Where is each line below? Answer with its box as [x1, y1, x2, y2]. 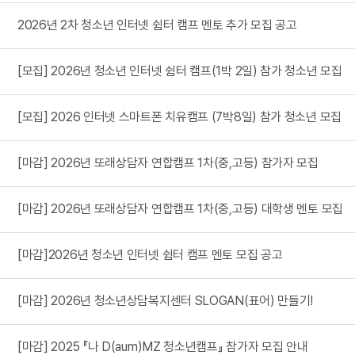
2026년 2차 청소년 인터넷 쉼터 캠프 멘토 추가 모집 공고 [17, 17, 297, 32]
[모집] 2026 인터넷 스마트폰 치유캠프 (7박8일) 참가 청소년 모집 [17, 109, 342, 124]
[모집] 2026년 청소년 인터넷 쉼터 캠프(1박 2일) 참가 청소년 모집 [17, 63, 342, 78]
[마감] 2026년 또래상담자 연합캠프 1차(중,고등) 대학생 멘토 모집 [17, 201, 343, 216]
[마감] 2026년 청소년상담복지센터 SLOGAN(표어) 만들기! [17, 293, 314, 308]
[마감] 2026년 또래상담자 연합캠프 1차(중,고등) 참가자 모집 [17, 155, 319, 170]
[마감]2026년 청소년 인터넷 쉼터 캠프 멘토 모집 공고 [17, 247, 283, 262]
